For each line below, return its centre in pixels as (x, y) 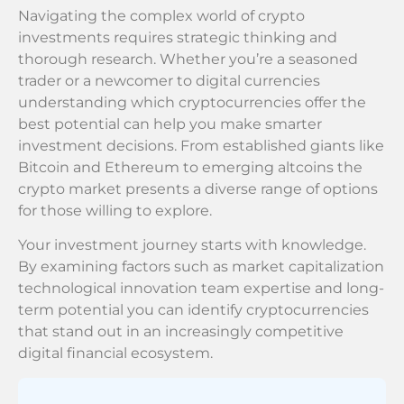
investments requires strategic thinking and (178, 37)
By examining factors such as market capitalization (201, 267)
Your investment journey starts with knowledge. (192, 245)
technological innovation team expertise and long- (201, 289)
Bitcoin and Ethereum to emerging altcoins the (190, 167)
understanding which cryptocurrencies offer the (192, 102)
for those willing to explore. (115, 210)
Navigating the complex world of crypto (161, 15)
